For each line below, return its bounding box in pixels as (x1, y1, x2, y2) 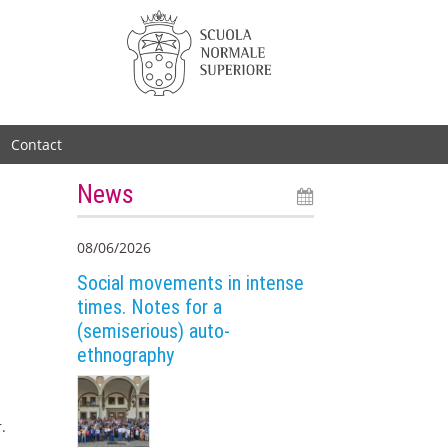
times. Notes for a (77, 294, 223, 319)
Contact (11, 134, 63, 154)
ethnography (77, 342, 175, 367)
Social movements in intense (77, 270, 305, 295)
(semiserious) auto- (77, 318, 231, 343)
